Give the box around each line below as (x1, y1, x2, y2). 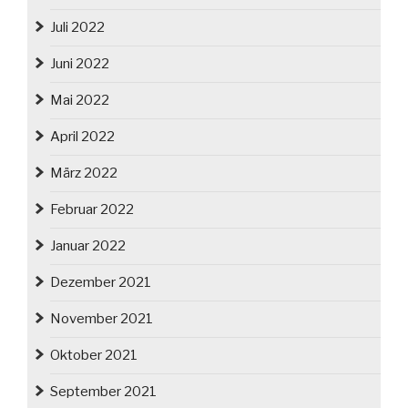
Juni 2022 (50, 56, 109, 73)
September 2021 (50, 383, 157, 401)
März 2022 (50, 165, 117, 182)
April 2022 (50, 128, 115, 146)
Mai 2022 (50, 92, 109, 109)
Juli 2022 (50, 19, 105, 36)
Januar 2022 (50, 238, 126, 255)
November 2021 (50, 311, 153, 328)
